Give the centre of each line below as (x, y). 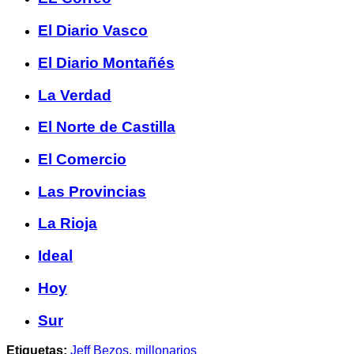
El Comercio (82, 160)
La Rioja (68, 224)
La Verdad (75, 95)
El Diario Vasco (93, 31)
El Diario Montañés (106, 62)
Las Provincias (92, 191)
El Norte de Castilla (107, 127)
